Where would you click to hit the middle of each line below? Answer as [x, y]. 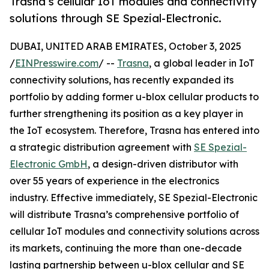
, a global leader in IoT [202, 63]
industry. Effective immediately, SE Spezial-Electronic [134, 198]
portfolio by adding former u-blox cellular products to [134, 97]
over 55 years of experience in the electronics [114, 181]
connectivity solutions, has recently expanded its [122, 80]
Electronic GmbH [49, 164]
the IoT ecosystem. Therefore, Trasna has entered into [134, 131]
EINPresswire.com [57, 63]
